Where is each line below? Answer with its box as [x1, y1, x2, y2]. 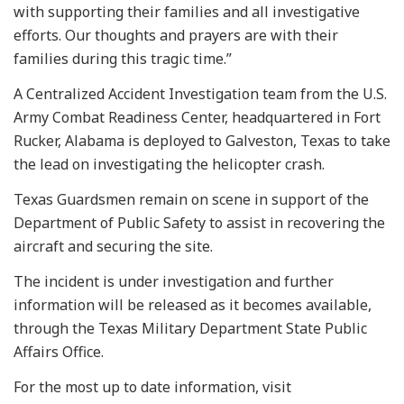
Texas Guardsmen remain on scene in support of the [14, 188, 369, 209]
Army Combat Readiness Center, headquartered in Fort [14, 106, 381, 127]
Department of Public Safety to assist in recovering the [14, 212, 385, 233]
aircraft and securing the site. [14, 235, 213, 256]
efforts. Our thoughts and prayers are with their [14, 24, 338, 45]
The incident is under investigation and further [14, 271, 334, 291]
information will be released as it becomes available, [14, 294, 372, 315]
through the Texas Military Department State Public [14, 317, 367, 338]
